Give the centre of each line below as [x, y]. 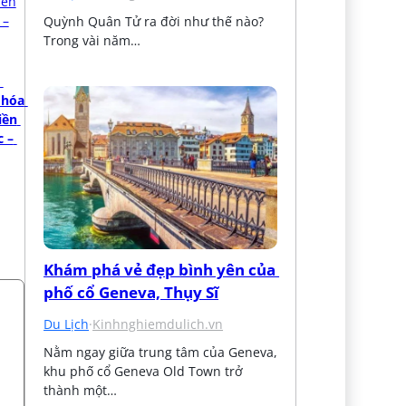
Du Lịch [67, 324]
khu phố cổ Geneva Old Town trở [144, 371]
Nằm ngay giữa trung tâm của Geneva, [161, 352]
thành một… [81, 390]
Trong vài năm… [92, 40]
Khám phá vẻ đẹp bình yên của [160, 269]
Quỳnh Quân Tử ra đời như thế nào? [154, 21]
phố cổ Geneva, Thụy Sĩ [131, 292]
